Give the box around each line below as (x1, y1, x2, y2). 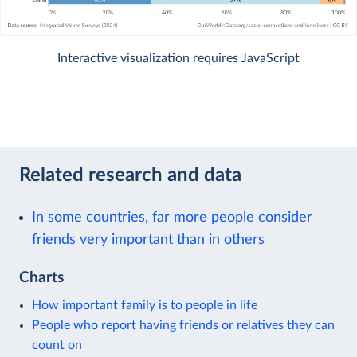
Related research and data (19, 166, 241, 185)
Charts (19, 269, 64, 285)
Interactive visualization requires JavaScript (57, 51, 300, 65)
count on (32, 338, 82, 351)
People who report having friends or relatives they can (32, 318, 335, 331)
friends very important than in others (32, 232, 265, 246)
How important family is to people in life (32, 298, 257, 312)
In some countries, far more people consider (32, 210, 312, 224)
